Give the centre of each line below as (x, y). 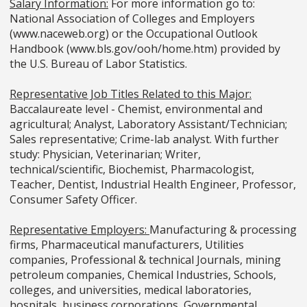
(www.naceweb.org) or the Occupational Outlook (134, 34)
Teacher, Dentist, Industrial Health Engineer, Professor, (153, 185)
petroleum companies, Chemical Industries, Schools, (143, 275)
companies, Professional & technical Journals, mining (145, 260)
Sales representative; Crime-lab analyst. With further (144, 139)
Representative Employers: (79, 230)
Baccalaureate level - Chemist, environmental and (136, 109)
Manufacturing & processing (223, 230)
